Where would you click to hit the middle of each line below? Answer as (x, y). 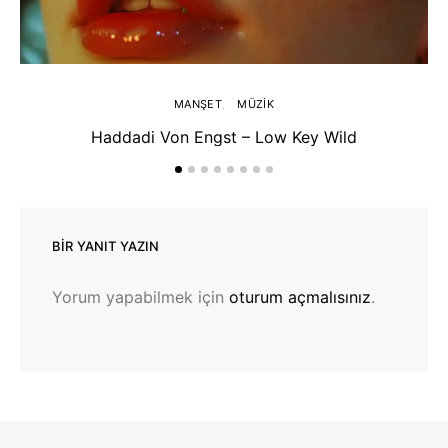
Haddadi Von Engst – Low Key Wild (224, 137)
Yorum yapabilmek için (140, 297)
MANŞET (198, 104)
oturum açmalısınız (300, 297)
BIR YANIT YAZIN (106, 246)
